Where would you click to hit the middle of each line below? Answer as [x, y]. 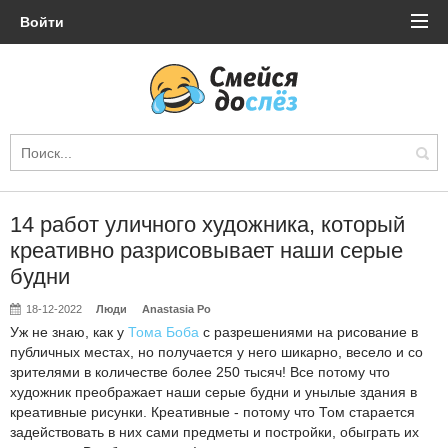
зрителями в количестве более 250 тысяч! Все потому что [200, 372]
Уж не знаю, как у [69, 332]
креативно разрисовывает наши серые [206, 250]
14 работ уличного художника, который [207, 224]
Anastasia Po [176, 309]
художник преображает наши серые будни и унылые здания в [213, 392]
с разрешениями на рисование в [308, 332]
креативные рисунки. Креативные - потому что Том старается [212, 412]
